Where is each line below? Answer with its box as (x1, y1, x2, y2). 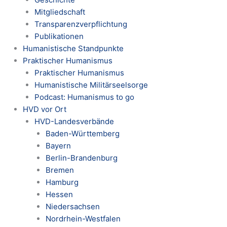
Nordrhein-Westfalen (46, 213, 121, 223)
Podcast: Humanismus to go (34, 92, 134, 102)
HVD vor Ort (23, 104, 66, 114)
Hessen (46, 189, 73, 199)
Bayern (46, 140, 71, 150)
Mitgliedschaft (34, 7, 85, 17)
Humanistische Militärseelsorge (34, 80, 148, 90)
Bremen (46, 165, 74, 175)
